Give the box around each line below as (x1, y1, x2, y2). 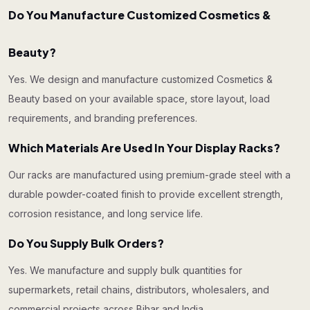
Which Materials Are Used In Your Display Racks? (8, 140, 280, 155)
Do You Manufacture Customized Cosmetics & (8, 8, 271, 22)
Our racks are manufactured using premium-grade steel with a (8, 169, 291, 181)
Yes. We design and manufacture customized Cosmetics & (8, 73, 273, 85)
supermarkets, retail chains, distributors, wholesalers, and (8, 284, 269, 295)
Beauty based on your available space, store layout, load (8, 93, 270, 104)
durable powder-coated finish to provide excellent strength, (8, 188, 283, 200)
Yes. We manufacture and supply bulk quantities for (8, 264, 242, 276)
